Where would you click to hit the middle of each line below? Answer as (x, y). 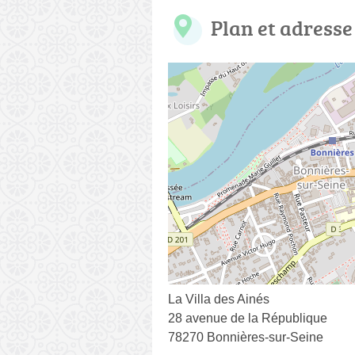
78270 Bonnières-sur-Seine (246, 337)
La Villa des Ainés (219, 299)
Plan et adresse (282, 27)
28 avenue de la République (248, 318)
